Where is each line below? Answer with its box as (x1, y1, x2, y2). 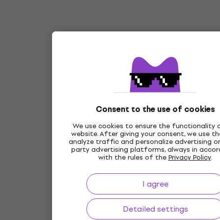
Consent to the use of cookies (95, 103, 215, 116)
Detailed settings (122, 203, 188, 215)
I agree (142, 178, 168, 190)
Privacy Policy (168, 152, 211, 163)
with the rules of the (98, 152, 168, 163)
